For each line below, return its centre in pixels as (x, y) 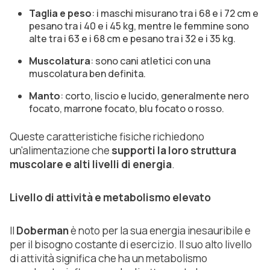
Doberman (42, 231)
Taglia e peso (60, 14)
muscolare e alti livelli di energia (91, 165)
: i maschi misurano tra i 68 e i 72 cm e (175, 14)
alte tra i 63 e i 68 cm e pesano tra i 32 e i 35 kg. (132, 39)
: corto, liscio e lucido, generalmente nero (155, 96)
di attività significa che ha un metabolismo (108, 259)
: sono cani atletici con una (150, 61)
